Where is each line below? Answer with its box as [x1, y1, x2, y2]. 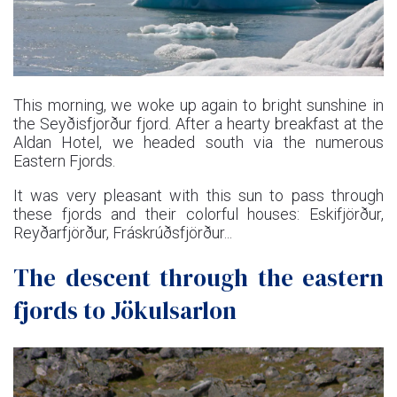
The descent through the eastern [13, 261, 384, 295]
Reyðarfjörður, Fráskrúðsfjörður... [13, 222, 232, 242]
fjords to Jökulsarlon [13, 294, 237, 328]
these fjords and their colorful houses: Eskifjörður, [13, 204, 384, 223]
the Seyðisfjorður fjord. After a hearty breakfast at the [13, 113, 384, 133]
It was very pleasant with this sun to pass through [13, 185, 384, 205]
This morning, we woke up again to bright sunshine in [13, 95, 384, 114]
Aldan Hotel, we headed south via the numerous [13, 132, 384, 152]
